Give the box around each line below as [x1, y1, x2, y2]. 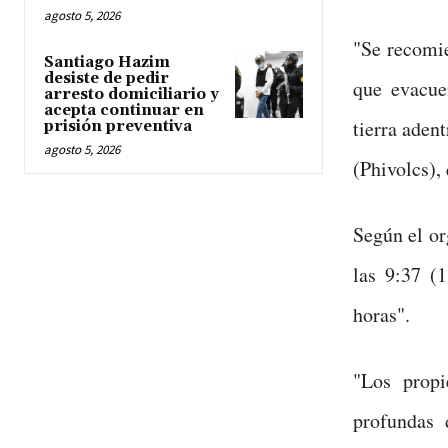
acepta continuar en [44, 101, 204, 121]
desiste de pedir [44, 69, 169, 89]
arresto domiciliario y [44, 85, 219, 105]
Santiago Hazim [44, 53, 170, 73]
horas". [352, 301, 410, 329]
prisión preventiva [44, 117, 192, 137]
